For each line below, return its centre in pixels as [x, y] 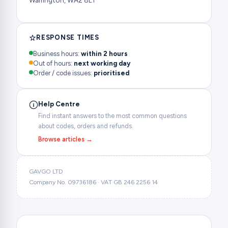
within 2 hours [104, 53]
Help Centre [59, 104]
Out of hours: [53, 63]
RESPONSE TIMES [68, 38]
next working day [102, 63]
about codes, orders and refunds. [86, 126]
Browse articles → [65, 139]
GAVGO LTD [46, 171]
